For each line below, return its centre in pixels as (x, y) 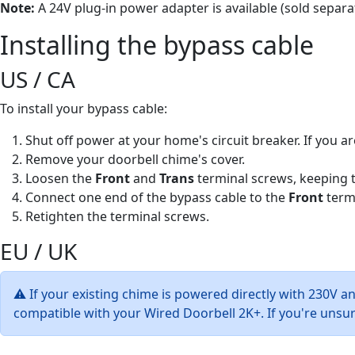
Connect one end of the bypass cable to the (157, 197)
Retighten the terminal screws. (117, 216)
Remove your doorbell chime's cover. (135, 159)
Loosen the (60, 178)
